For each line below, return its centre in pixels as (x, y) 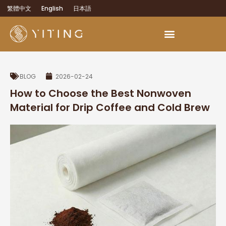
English (52, 8)
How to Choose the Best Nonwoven (101, 93)
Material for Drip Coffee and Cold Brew (110, 107)
